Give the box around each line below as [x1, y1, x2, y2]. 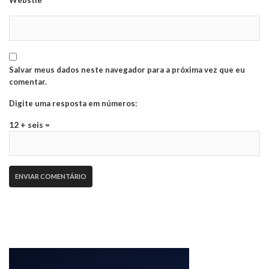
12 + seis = [9, 119, 50, 130]
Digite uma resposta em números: [9, 98, 137, 109]
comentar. [9, 77, 47, 87]
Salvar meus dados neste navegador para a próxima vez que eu [9, 65, 245, 75]
